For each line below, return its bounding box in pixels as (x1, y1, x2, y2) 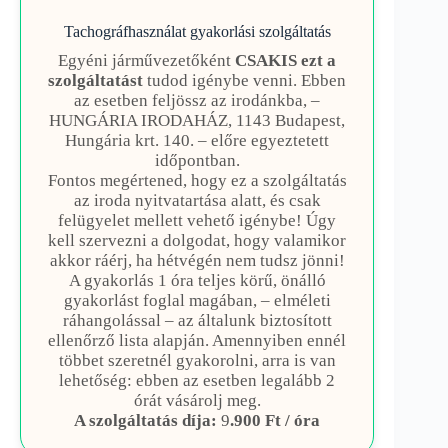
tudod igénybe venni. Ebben (143, 71, 347, 91)
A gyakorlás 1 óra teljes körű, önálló (68, 271, 326, 291)
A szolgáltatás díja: (74, 411, 222, 431)
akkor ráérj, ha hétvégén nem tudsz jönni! (49, 251, 345, 271)
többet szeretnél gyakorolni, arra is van (58, 351, 336, 371)
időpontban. (154, 151, 240, 171)
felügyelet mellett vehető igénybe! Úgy (58, 211, 337, 231)
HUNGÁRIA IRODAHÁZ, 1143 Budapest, (49, 111, 346, 131)
